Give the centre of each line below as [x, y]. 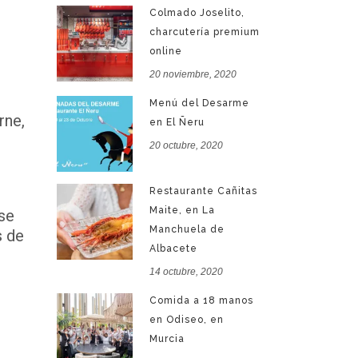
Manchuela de [187, 229]
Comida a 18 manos [201, 300]
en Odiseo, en [187, 320]
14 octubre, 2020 [186, 272]
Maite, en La [182, 210]
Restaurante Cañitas [203, 191]
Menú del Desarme [199, 103]
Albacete [173, 249]
